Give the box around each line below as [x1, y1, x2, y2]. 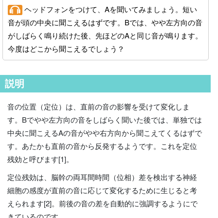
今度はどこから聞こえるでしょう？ [8, 43, 125, 54]
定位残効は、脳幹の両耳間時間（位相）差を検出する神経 [7, 171, 197, 182]
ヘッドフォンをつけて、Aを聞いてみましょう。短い [22, 3, 197, 14]
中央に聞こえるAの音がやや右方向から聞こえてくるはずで [7, 127, 202, 138]
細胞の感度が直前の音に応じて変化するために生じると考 [7, 184, 197, 195]
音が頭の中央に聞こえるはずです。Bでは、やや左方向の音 [8, 17, 202, 27]
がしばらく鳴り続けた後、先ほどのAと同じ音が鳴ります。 [8, 30, 202, 40]
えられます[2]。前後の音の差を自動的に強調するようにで [7, 198, 198, 208]
